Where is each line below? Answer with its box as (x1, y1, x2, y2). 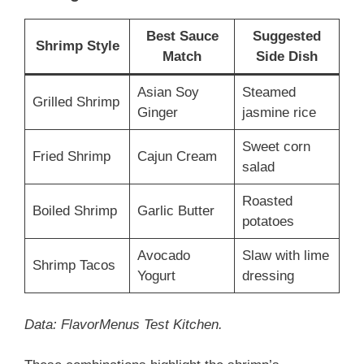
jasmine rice (241, 105, 316, 121)
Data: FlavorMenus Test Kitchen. (24, 316, 223, 332)
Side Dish (256, 49, 318, 65)
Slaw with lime (241, 248, 329, 264)
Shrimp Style (35, 38, 119, 54)
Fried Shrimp (32, 149, 110, 165)
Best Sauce (145, 28, 219, 45)
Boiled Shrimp (32, 203, 117, 219)
